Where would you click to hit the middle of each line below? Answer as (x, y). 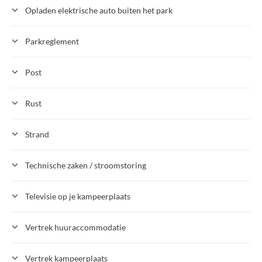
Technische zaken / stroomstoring (86, 165)
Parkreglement (52, 41)
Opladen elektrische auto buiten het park (99, 10)
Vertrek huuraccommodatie (75, 227)
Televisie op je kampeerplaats (78, 196)
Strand (37, 134)
